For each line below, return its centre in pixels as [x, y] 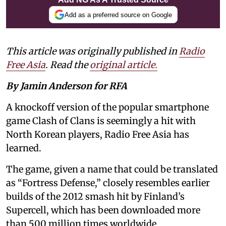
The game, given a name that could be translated [112, 169]
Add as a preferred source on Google [118, 15]
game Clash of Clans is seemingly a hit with [101, 121]
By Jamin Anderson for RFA [67, 86]
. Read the [68, 65]
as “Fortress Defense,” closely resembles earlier [108, 183]
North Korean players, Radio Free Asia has [98, 135]
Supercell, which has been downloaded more [103, 210]
